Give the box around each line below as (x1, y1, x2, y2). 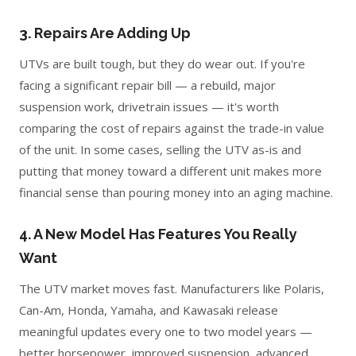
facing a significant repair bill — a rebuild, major (19, 77, 276, 93)
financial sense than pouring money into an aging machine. (19, 184, 333, 200)
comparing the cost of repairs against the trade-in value (19, 120, 324, 136)
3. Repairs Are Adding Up (19, 25, 191, 41)
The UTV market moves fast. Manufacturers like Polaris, (19, 281, 324, 296)
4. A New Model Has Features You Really (19, 226, 297, 242)
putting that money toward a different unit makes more (19, 163, 322, 179)
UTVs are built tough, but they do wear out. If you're (19, 56, 305, 72)
